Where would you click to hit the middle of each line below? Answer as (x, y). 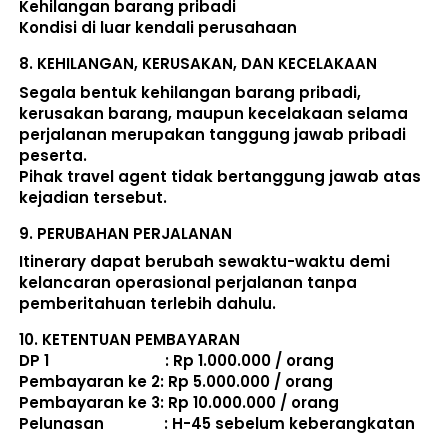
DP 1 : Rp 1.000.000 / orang (178, 361)
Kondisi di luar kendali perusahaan (160, 28)
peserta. (55, 155)
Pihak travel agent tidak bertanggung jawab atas (220, 176)
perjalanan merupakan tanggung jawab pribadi (212, 134)
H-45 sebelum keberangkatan (293, 424)
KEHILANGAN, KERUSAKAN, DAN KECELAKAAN (207, 64)
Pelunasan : (95, 424)
